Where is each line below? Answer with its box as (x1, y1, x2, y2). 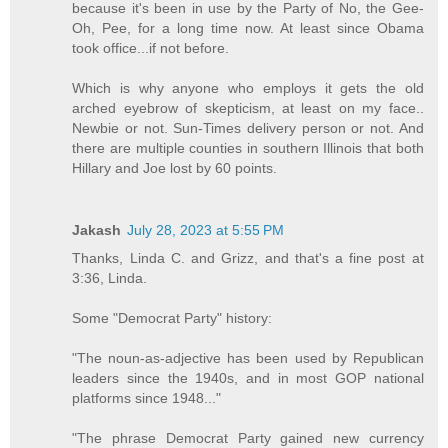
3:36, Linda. (72, 270, 148, 287)
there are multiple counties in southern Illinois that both (72, 140, 424, 157)
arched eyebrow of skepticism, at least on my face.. (72, 100, 424, 117)
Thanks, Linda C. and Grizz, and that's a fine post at (72, 250, 424, 267)
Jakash (72, 222, 122, 239)
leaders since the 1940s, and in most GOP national (72, 370, 424, 387)
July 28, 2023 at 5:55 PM (127, 222, 285, 239)
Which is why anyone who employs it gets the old (72, 80, 424, 97)
